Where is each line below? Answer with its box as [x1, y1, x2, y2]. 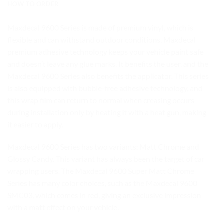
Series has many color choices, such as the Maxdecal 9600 [7, 178, 197, 187]
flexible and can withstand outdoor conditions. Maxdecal [7, 34, 196, 44]
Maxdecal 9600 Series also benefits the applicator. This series [7, 71, 209, 80]
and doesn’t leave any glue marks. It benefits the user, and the [7, 59, 208, 68]
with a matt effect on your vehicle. [7, 202, 119, 212]
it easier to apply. [7, 119, 63, 129]
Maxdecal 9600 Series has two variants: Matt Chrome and [7, 141, 199, 151]
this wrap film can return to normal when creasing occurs [7, 95, 194, 105]
